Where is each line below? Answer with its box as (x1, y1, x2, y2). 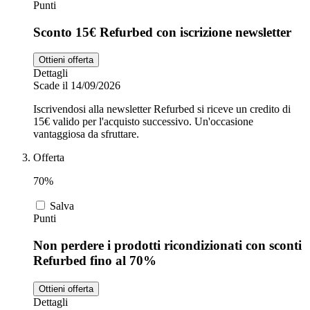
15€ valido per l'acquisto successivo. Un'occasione (33, 116, 253, 128)
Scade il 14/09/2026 (33, 80, 120, 92)
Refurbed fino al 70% (33, 253, 156, 268)
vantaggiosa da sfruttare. (33, 128, 139, 140)
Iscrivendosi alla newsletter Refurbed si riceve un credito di (33, 103, 291, 116)
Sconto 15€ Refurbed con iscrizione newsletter (33, 24, 291, 39)
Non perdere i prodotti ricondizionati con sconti (33, 238, 302, 253)
